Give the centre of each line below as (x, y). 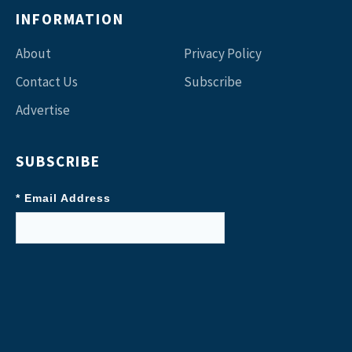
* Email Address (63, 198)
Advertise (43, 110)
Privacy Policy (222, 53)
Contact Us (47, 81)
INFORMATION (70, 18)
